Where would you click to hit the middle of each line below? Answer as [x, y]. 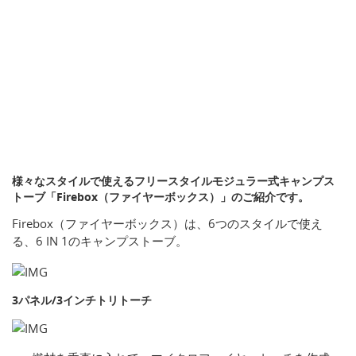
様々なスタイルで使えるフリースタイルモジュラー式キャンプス [173, 181]
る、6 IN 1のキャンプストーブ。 [100, 241]
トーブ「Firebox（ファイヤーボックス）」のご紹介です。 [161, 197]
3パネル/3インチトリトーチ [82, 300]
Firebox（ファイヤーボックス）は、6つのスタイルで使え [167, 224]
